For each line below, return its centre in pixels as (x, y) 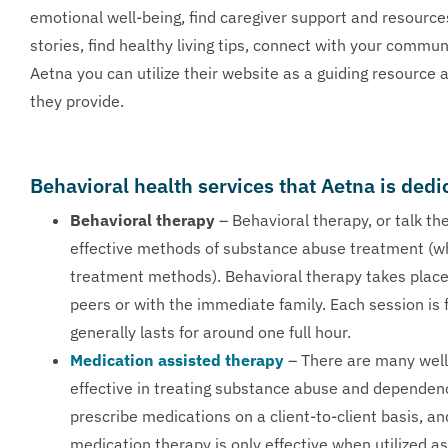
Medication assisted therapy (177, 359)
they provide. (77, 101)
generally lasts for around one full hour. (210, 331)
